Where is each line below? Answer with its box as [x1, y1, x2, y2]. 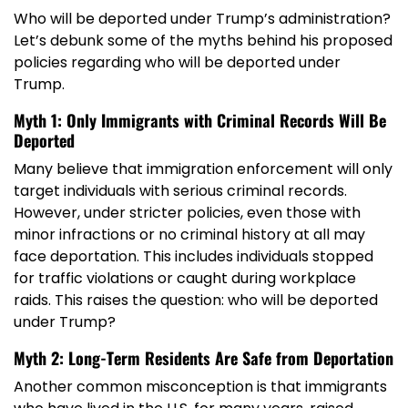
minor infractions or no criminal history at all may [14, 224, 365, 246]
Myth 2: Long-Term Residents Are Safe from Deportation [14, 346, 393, 371]
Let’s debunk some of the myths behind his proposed [14, 30, 393, 52]
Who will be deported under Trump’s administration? [14, 8, 391, 30]
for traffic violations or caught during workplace [14, 268, 356, 290]
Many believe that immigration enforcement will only [14, 158, 393, 180]
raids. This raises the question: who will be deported [14, 290, 378, 311]
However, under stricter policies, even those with [14, 202, 361, 224]
